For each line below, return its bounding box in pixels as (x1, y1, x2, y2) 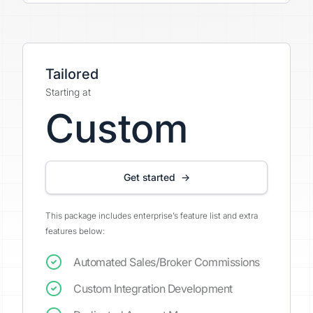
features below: (45, 226, 105, 236)
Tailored (45, 66, 99, 82)
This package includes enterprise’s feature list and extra (45, 210, 258, 221)
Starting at (45, 86, 91, 98)
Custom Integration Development (73, 282, 233, 296)
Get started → (123, 171, 190, 183)
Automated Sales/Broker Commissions (73, 255, 260, 269)
